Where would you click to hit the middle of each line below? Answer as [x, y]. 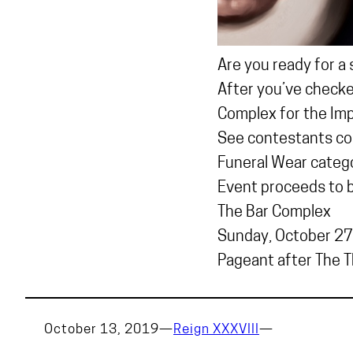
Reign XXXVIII [216, 330]
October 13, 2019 [102, 330]
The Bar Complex [274, 212]
